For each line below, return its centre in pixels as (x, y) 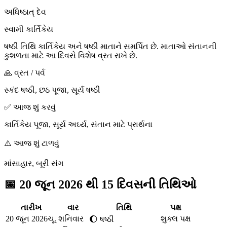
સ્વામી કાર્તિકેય (29, 29)
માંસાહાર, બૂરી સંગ (34, 163)
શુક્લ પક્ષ (176, 219)
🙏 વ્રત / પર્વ (25, 72)
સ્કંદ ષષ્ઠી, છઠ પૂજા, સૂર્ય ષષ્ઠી (52, 90)
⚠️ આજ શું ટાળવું (32, 143)
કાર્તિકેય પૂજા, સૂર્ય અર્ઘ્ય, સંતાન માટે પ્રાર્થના (78, 124)
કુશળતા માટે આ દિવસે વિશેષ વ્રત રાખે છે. (71, 55)
